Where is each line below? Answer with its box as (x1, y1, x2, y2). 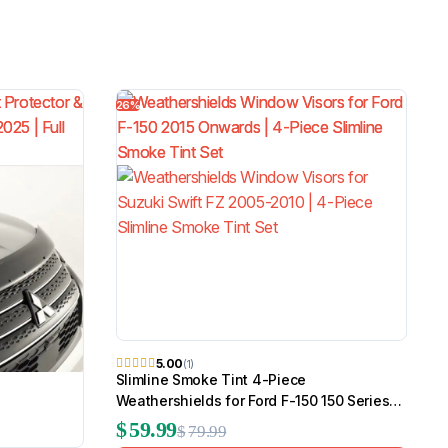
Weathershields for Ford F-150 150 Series (115, 392, 390, 410)
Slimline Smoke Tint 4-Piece (115, 371, 306, 389)
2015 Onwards (115, 413, 212, 431)
